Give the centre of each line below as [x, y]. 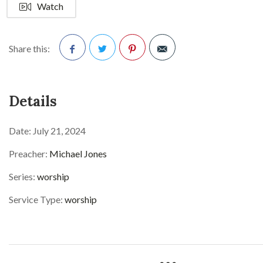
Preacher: [28, 154]
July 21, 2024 [58, 131]
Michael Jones [78, 154]
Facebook [80, 76]
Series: [22, 176]
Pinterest [138, 76]
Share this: [29, 48]
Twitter [105, 76]
